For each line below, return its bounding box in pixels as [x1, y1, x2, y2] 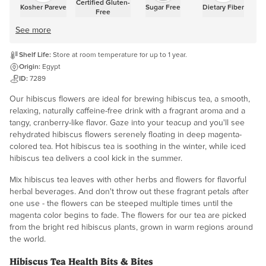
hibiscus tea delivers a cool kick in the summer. [9, 154, 182, 163]
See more [15, 26, 51, 35]
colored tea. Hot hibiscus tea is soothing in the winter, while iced [9, 142, 246, 151]
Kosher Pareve [20, 4, 66, 12]
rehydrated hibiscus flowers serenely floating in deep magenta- [9, 131, 242, 140]
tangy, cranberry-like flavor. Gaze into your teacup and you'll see [9, 119, 245, 128]
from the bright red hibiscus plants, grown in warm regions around [9, 223, 253, 232]
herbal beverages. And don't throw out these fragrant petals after [9, 188, 249, 197]
